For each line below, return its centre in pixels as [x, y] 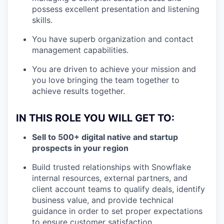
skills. [42, 20]
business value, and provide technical [103, 200]
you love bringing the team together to [106, 80]
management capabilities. [80, 50]
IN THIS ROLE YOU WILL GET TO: [95, 118]
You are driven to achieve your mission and [114, 69]
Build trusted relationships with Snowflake [111, 167]
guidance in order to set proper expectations [117, 211]
